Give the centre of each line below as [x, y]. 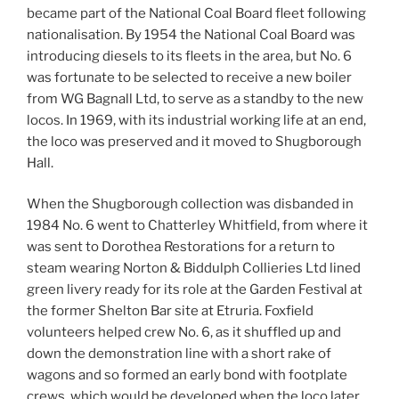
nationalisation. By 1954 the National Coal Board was [191, 34]
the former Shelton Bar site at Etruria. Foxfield [170, 311]
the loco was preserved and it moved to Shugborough [194, 141]
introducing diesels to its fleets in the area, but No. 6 [189, 56]
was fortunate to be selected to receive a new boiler [189, 77]
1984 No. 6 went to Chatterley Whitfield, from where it [197, 226]
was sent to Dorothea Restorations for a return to [181, 247]
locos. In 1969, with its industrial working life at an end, [196, 120]
